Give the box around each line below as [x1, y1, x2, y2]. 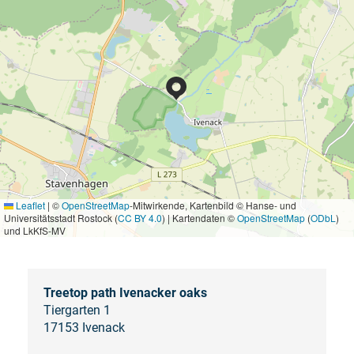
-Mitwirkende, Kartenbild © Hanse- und [130, 198, 296, 212]
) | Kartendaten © [162, 210, 237, 224]
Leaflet [13, 198, 45, 212]
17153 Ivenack [43, 319, 125, 335]
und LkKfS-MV [4, 223, 66, 237]
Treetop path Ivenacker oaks [43, 284, 207, 300]
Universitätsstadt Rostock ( [4, 210, 118, 224]
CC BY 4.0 [118, 210, 162, 224]
